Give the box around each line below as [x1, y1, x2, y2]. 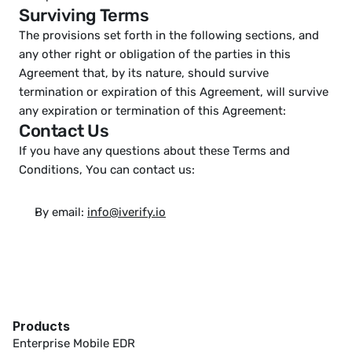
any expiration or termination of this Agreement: [19, 104, 286, 118]
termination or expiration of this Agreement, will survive [19, 85, 328, 99]
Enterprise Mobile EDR [13, 336, 135, 350]
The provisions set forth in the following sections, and [19, 28, 319, 42]
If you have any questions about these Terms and [19, 144, 290, 158]
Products [13, 318, 70, 334]
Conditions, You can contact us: [19, 163, 198, 177]
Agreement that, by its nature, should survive [19, 66, 269, 80]
